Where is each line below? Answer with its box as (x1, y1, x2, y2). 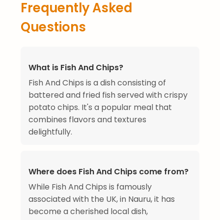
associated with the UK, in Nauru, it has (28, 193, 175, 205)
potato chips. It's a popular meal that (28, 102, 172, 113)
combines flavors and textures (28, 114, 146, 126)
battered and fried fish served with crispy (28, 89, 188, 101)
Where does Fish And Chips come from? (28, 166, 189, 178)
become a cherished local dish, (28, 206, 148, 218)
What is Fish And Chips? (28, 62, 123, 74)
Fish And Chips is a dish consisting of (28, 77, 166, 89)
